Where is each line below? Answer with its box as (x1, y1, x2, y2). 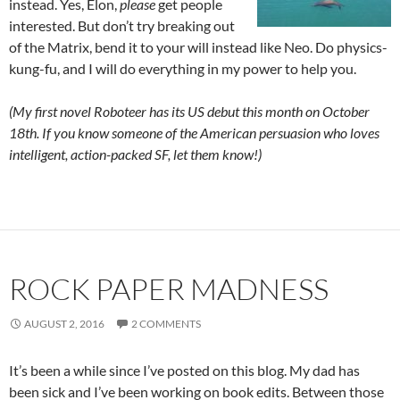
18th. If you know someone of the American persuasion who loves (9, 124, 379, 141)
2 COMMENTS (131, 317, 201, 330)
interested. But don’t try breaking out (9, 17, 235, 34)
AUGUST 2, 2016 (24, 317, 104, 330)
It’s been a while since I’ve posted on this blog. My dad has (9, 362, 360, 379)
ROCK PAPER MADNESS (9, 271, 329, 307)
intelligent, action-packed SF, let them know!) (9, 146, 264, 162)
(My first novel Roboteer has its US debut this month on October (9, 103, 370, 120)
